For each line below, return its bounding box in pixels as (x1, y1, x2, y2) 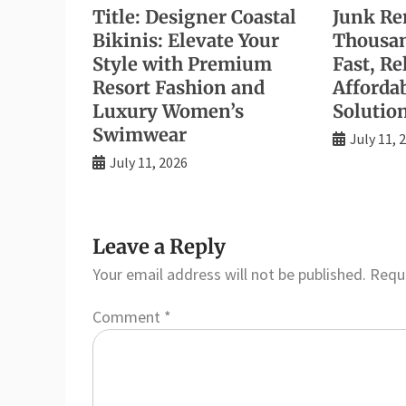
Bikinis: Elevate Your (92, 28, 279, 52)
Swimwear (92, 122, 187, 146)
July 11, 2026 (110, 152, 188, 171)
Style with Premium (92, 52, 272, 75)
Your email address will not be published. (92, 263, 366, 285)
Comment (92, 306, 164, 328)
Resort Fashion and (92, 75, 265, 99)
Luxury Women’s (92, 99, 244, 122)
